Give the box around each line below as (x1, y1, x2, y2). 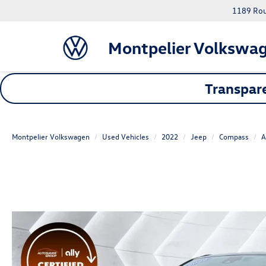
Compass (219, 131, 249, 141)
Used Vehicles (102, 131, 149, 141)
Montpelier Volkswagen (12, 131, 90, 141)
